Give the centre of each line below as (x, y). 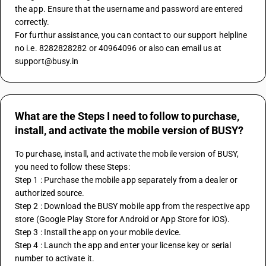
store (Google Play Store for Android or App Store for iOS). (122, 219)
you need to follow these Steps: (72, 167)
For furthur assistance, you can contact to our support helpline (131, 35)
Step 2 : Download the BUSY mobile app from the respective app (133, 206)
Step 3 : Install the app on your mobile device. (98, 232)
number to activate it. (55, 258)
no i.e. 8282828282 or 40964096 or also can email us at (118, 48)
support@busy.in (47, 61)
